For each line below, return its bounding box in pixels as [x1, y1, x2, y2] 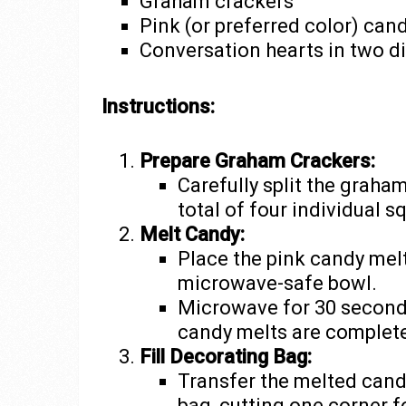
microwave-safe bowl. [177, 271, 377, 295]
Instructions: [101, 94, 215, 118]
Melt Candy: [139, 222, 245, 246]
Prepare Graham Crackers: [139, 149, 375, 172]
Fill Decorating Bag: [139, 344, 312, 368]
